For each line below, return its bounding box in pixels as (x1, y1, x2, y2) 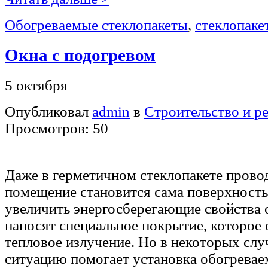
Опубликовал (5, 103, 92, 120)
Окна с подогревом (5, 45, 156, 65)
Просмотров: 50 (5, 120, 108, 136)
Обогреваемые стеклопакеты (5, 16, 188, 33)
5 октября (5, 77, 68, 93)
